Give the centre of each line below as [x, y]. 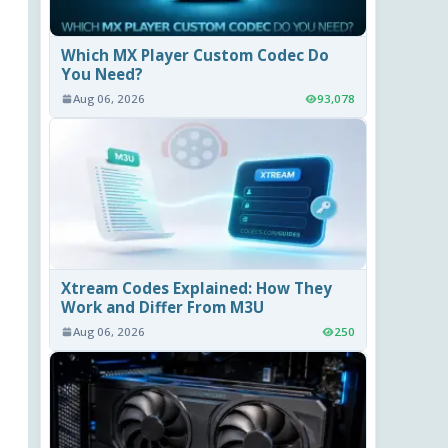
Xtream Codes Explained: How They [197, 288]
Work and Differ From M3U [163, 307]
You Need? [102, 74]
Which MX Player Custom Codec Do [195, 55]
